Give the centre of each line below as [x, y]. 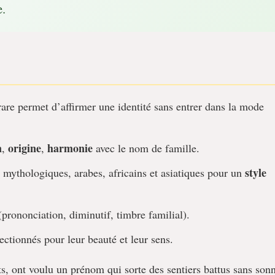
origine [25, 148]
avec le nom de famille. [146, 148]
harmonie [70, 148]
